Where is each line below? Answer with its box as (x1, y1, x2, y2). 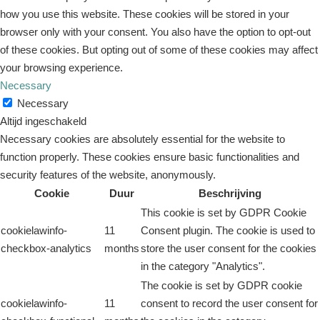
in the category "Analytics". (141, 260, 265, 272)
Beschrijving (199, 187, 261, 199)
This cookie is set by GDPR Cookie (141, 206, 306, 219)
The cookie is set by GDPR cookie (141, 279, 302, 291)
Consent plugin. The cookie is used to (141, 224, 315, 236)
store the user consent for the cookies (141, 242, 316, 254)
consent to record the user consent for (141, 297, 318, 309)
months (104, 242, 139, 254)
